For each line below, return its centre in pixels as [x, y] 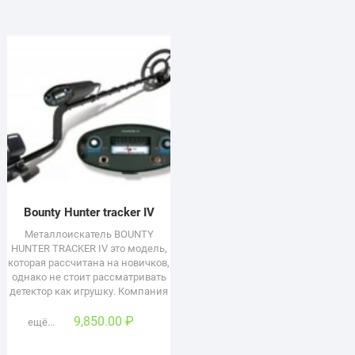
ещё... [42, 322]
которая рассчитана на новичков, [89, 262]
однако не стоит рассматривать [89, 277]
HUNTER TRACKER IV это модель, [89, 248]
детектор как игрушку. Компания [89, 291]
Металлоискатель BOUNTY [89, 234]
